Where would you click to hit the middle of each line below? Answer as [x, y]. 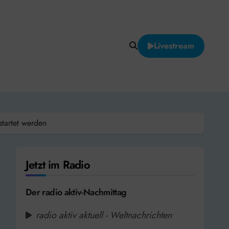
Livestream [174, 45]
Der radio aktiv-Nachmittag [76, 192]
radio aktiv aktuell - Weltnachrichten [104, 215]
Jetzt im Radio [58, 164]
